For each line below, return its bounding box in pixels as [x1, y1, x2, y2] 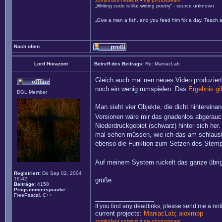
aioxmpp [179, 210, 203, 217]
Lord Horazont [34, 61, 68, 66]
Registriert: [14, 170, 41, 176]
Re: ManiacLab [145, 61, 180, 66]
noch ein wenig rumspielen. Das [95, 85, 188, 93]
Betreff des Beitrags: [94, 61, 144, 66]
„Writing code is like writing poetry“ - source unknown [95, 3, 214, 8]
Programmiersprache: [14, 187, 67, 192]
